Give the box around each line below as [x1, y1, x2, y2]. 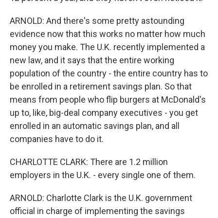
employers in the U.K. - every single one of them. [10, 170, 196, 180]
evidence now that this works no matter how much [10, 29, 205, 39]
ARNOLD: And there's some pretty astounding [10, 16, 184, 26]
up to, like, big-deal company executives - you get [10, 108, 198, 118]
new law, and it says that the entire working [10, 55, 174, 65]
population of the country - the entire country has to [10, 68, 208, 78]
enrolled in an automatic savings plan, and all [10, 121, 180, 131]
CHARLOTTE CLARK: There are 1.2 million [10, 157, 168, 167]
